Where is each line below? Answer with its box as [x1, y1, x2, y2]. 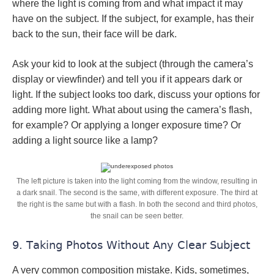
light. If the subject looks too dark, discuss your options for [12, 89, 260, 100]
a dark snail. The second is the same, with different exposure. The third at [17, 188, 257, 197]
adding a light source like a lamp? [12, 135, 158, 146]
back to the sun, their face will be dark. [12, 29, 177, 39]
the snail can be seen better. [91, 212, 183, 220]
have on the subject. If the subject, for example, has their [12, 13, 254, 24]
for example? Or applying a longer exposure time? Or [12, 120, 241, 130]
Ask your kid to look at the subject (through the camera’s [12, 59, 253, 69]
